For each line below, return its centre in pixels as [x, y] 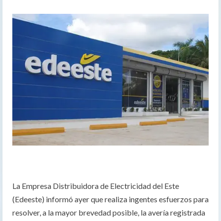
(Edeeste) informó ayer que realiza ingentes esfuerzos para [110, 199]
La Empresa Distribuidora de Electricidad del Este [96, 186]
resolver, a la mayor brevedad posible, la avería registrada [109, 213]
